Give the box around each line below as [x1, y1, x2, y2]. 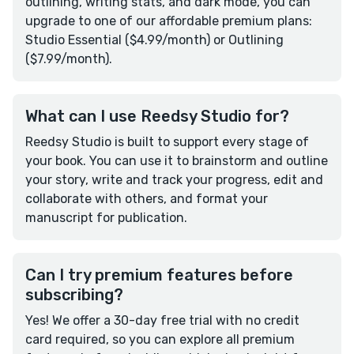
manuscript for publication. [25, 210, 187, 226]
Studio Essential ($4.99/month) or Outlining [25, 32, 284, 48]
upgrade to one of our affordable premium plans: [25, 13, 312, 29]
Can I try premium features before [25, 265, 293, 285]
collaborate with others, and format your [25, 191, 268, 207]
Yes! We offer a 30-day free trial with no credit [25, 313, 299, 329]
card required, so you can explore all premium [25, 332, 295, 348]
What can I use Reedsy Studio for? [25, 107, 289, 126]
